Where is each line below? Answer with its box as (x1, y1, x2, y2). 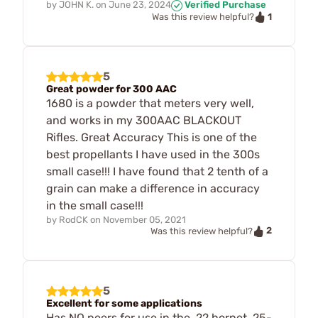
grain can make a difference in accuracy (46, 182, 260, 196)
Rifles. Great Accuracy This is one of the (46, 131, 257, 145)
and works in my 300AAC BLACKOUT (46, 114, 241, 128)
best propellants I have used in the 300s (46, 148, 260, 162)
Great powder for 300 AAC (46, 83, 177, 96)
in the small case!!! (46, 199, 143, 213)
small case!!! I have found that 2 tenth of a (46, 165, 268, 179)
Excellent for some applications (46, 297, 202, 309)
